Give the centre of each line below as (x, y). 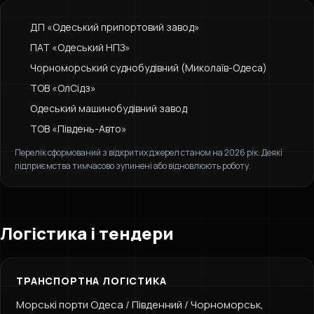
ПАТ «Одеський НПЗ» (80, 47)
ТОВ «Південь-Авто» (78, 129)
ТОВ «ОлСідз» (63, 88)
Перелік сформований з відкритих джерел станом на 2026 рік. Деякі (149, 152)
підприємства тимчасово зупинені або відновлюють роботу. (133, 166)
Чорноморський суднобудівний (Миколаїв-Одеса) (149, 68)
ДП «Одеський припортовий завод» (115, 27)
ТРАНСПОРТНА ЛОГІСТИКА (91, 281)
